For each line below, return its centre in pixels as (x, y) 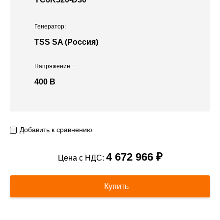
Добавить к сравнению (56, 130)
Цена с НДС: (82, 158)
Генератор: (50, 27)
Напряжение (53, 67)
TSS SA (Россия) (66, 42)
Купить (115, 187)
